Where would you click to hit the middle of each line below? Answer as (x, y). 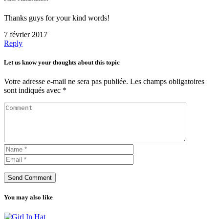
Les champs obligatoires (167, 82)
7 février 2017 (26, 34)
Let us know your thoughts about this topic (62, 63)
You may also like (28, 197)
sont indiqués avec (33, 90)
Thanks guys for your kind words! (57, 18)
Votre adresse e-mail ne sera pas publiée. (66, 82)
